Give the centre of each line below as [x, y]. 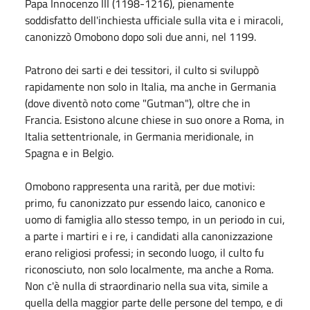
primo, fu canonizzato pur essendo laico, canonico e [145, 202]
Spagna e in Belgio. [69, 153]
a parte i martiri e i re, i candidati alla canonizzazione [149, 236]
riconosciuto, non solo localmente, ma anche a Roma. [149, 269]
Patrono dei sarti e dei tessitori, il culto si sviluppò [142, 70]
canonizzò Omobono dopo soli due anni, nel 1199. [140, 36]
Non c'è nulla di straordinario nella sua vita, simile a [146, 285]
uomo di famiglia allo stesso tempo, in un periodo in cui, [155, 219]
